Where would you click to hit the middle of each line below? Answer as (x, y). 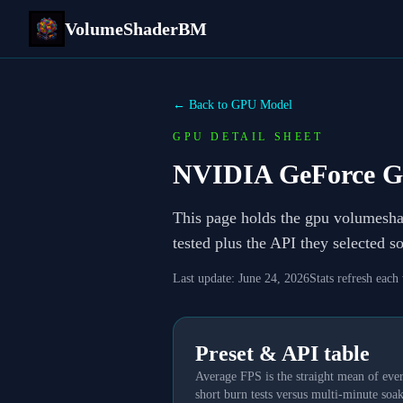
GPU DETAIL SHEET (248, 137)
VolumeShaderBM (136, 29)
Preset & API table (282, 354)
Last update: (204, 278)
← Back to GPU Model (233, 105)
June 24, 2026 (274, 278)
